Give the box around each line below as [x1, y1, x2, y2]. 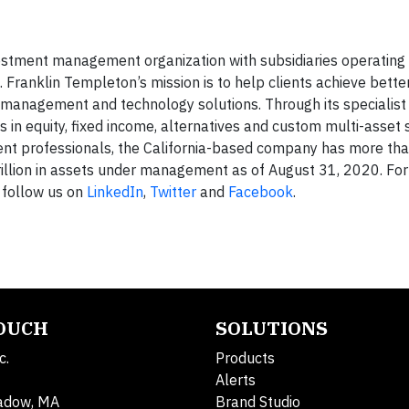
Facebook [228, 183, 293, 202]
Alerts [215, 371, 256, 390]
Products [215, 349, 275, 368]
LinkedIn [87, 183, 143, 202]
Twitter [150, 183, 196, 202]
